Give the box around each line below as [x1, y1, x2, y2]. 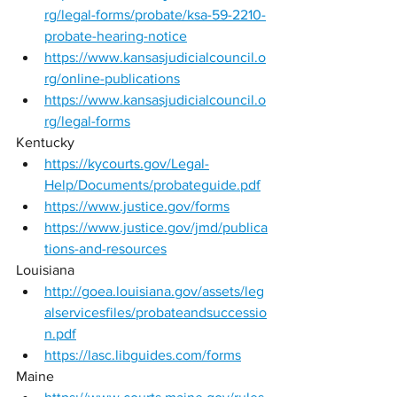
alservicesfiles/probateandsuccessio [44, 305, 267, 320]
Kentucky [16, 135, 78, 150]
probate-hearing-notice [44, 28, 187, 43]
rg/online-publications [44, 71, 180, 86]
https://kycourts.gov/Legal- [44, 156, 209, 171]
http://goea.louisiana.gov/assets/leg [44, 284, 264, 299]
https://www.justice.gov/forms [44, 198, 230, 214]
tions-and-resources [44, 241, 167, 256]
